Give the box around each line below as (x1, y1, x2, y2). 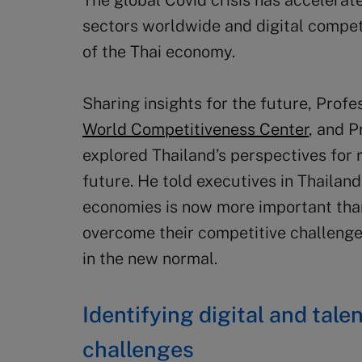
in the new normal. (82, 249, 217, 268)
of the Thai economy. (82, 42, 235, 61)
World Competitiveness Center (82, 120, 309, 139)
